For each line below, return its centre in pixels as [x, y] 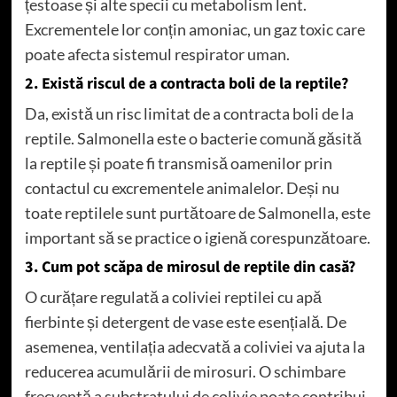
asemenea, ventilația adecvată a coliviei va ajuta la [195, 346]
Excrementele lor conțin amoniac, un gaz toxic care [195, 29]
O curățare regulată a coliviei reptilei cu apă [173, 296]
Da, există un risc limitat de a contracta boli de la [189, 113]
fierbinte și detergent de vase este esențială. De [185, 321]
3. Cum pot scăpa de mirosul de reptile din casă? [190, 267]
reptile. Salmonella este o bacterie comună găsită [193, 138]
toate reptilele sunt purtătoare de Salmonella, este [197, 212]
